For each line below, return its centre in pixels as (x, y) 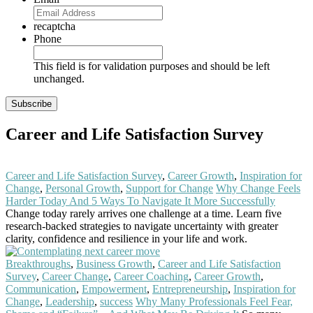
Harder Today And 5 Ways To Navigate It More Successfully (140, 201)
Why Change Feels (258, 189)
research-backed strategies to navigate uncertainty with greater (142, 226)
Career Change (75, 277)
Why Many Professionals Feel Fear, (214, 302)
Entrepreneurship (190, 289)
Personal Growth (83, 189)
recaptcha (54, 26)
